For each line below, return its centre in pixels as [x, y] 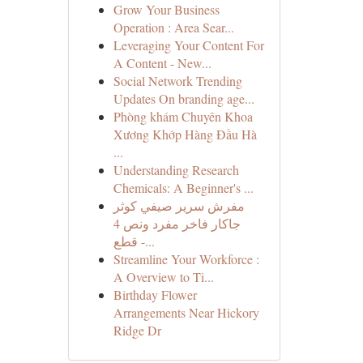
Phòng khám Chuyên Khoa [183, 116]
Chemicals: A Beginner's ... [183, 188]
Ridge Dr [137, 330]
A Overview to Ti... [163, 277]
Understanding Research [176, 170]
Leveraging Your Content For [188, 45]
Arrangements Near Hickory [186, 312]
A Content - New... [162, 63]
